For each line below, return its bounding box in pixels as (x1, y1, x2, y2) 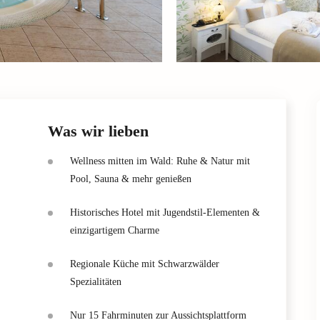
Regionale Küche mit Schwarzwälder (70, 258, 219, 269)
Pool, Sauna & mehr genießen (70, 173, 191, 184)
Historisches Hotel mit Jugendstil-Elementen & (70, 206, 260, 218)
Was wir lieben (48, 121, 149, 140)
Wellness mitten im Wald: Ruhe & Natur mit (70, 155, 250, 166)
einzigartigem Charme (70, 224, 159, 236)
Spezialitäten (70, 276, 121, 287)
